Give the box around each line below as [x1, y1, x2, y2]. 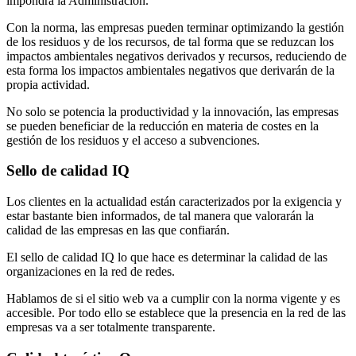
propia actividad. [6, 77, 90, 91]
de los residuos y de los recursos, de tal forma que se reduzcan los [6, 34, 334, 48]
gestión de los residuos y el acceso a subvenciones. [6, 133, 260, 147]
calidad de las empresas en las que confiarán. [6, 223, 230, 238]
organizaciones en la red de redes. [6, 265, 175, 279]
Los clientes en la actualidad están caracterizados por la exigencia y [6, 195, 342, 209]
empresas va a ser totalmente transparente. [6, 320, 215, 335]
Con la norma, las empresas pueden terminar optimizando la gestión [6, 20, 344, 34]
